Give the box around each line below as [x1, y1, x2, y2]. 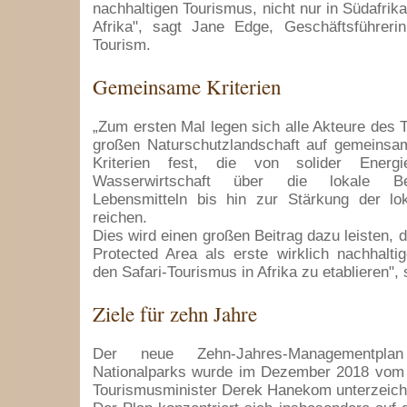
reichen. [93, 209, 147, 226]
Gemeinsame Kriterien [93, 73, 281, 100]
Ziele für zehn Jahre [93, 300, 257, 327]
